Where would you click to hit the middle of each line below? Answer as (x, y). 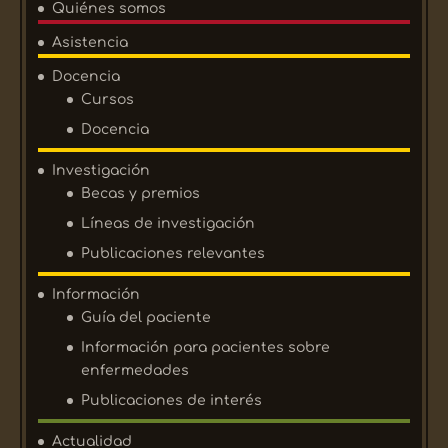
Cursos (108, 100)
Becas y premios (141, 194)
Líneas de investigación (168, 224)
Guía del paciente (146, 318)
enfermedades (135, 371)
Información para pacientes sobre (206, 348)
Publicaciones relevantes (173, 254)
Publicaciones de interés (172, 401)
